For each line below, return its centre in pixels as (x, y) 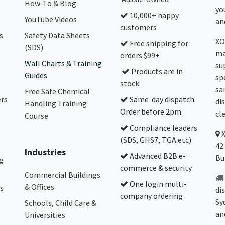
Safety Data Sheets (57, 35)
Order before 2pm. (151, 111)
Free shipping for (158, 43)
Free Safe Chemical (57, 91)
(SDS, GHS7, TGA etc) (156, 140)
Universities (45, 215)
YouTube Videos (51, 19)
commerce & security (156, 168)
